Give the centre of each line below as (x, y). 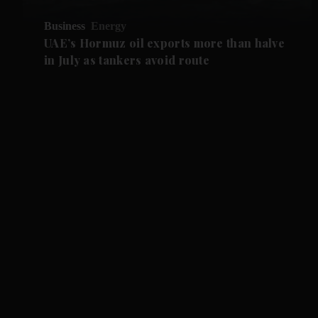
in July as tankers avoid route (127, 60)
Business (65, 26)
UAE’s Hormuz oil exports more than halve (165, 43)
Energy (109, 26)
